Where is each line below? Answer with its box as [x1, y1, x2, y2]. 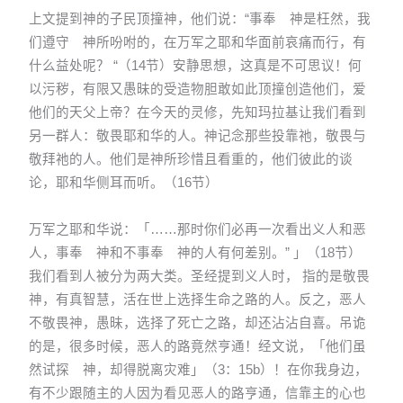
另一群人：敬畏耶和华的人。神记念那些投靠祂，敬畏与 [29, 129, 367, 144]
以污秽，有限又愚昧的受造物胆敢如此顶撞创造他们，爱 [29, 82, 367, 97]
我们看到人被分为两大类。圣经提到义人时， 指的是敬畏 [29, 269, 371, 284]
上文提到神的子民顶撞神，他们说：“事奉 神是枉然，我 [29, 12, 372, 27]
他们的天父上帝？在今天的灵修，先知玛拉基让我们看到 [29, 105, 367, 121]
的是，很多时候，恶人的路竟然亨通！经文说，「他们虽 [29, 339, 367, 354]
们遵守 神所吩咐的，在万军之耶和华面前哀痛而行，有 [29, 35, 367, 50]
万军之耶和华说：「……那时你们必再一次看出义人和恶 [29, 222, 367, 237]
